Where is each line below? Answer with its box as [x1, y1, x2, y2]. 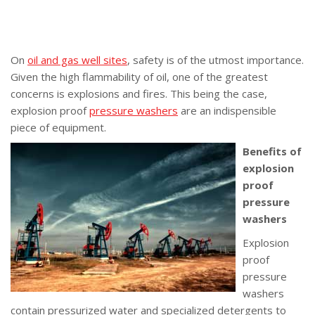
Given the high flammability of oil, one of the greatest [11, 69, 268, 84]
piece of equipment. [11, 120, 106, 134]
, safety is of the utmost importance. [127, 52, 304, 67]
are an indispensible [178, 103, 276, 117]
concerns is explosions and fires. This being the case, [11, 86, 267, 101]
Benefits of [243, 143, 302, 158]
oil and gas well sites [27, 52, 127, 67]
